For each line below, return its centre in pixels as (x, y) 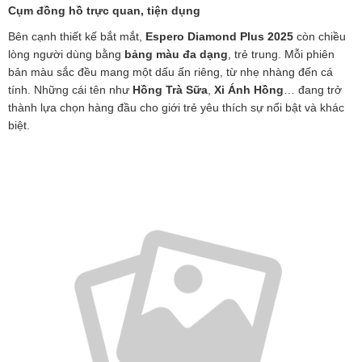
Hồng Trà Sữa (170, 89)
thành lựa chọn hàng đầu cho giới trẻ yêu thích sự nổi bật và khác (176, 107)
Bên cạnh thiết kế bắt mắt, (77, 36)
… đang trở (313, 89)
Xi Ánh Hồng (249, 89)
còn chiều (320, 36)
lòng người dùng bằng (66, 54)
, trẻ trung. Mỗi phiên (281, 54)
